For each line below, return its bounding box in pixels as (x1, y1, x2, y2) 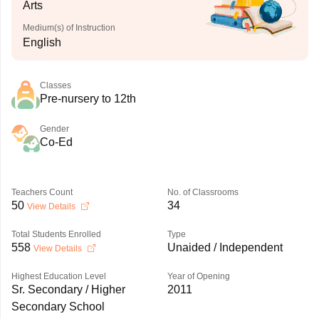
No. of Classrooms (167, 187, 239, 197)
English (22, 36, 61, 48)
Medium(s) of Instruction (22, 23, 115, 33)
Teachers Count (11, 187, 73, 197)
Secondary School (11, 300, 105, 313)
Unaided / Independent (167, 241, 283, 253)
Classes (39, 80, 71, 90)
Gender (39, 124, 69, 134)
